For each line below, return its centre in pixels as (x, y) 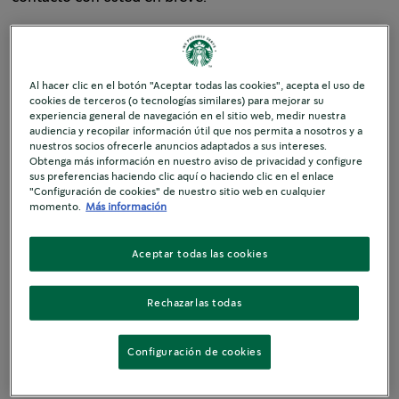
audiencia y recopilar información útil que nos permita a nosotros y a (196, 131)
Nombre (40, 107)
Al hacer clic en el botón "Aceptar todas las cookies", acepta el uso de (198, 85)
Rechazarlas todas (195, 303)
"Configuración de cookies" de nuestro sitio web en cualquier (178, 191)
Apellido (40, 191)
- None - (50, 379)
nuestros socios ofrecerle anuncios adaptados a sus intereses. (179, 146)
